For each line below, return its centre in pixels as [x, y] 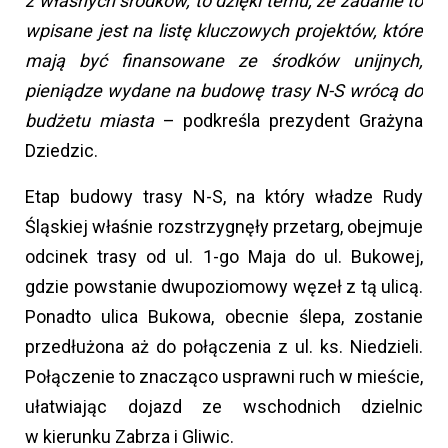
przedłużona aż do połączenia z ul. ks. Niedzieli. [224, 347]
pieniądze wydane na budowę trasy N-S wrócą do [224, 91]
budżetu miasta [89, 121]
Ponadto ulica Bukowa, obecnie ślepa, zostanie [224, 317]
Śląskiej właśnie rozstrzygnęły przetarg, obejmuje [224, 227]
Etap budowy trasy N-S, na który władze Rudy [224, 197]
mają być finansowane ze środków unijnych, [224, 61]
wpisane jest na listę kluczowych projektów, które [224, 31]
